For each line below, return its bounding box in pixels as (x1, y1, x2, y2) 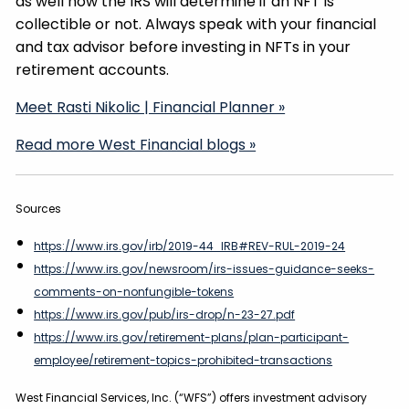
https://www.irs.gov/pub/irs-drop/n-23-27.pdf (34, 307, 296, 323)
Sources (16, 201, 62, 217)
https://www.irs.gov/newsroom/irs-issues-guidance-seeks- (34, 261, 375, 278)
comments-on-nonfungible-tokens (34, 284, 235, 300)
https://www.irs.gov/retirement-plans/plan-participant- (34, 330, 350, 346)
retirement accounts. (16, 59, 170, 81)
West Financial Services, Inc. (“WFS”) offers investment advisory (16, 390, 368, 406)
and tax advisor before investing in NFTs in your (16, 37, 351, 58)
